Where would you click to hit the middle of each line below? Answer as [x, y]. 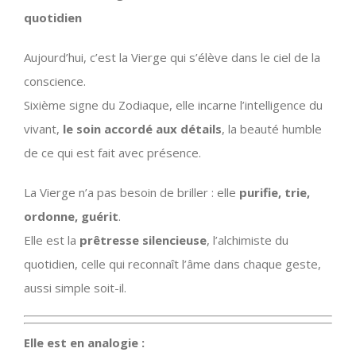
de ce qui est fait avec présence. [112, 152]
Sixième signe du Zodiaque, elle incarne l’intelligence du [173, 104]
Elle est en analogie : [84, 342]
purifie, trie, [275, 192]
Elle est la [52, 240]
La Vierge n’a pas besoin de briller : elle [132, 192]
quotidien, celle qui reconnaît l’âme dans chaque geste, [172, 263]
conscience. [55, 81]
